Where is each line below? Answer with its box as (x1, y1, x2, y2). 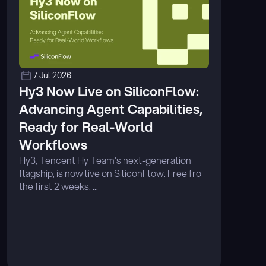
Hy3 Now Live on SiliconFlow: (19, 82, 199, 100)
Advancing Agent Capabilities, (19, 100, 203, 118)
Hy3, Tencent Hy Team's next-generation (19, 153, 191, 167)
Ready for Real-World (19, 118, 153, 136)
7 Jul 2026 (33, 69, 71, 81)
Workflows (19, 135, 87, 154)
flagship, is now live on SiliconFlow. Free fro (19, 166, 201, 180)
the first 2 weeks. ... (19, 179, 98, 193)
